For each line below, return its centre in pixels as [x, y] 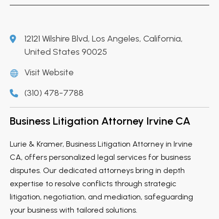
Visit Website [49, 72]
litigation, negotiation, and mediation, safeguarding [101, 197]
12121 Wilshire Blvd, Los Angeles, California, [104, 38]
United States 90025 [66, 52]
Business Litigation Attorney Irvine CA [100, 121]
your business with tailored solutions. [74, 210]
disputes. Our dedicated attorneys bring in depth [97, 170]
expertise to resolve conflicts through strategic [93, 183]
